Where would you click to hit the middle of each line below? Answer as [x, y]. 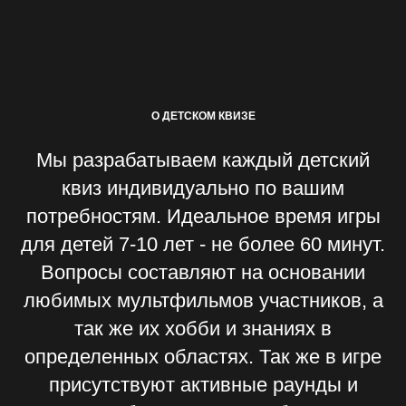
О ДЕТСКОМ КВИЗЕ [203, 116]
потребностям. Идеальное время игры [203, 216]
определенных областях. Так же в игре [203, 357]
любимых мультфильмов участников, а [203, 300]
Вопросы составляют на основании [203, 272]
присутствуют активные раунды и [203, 385]
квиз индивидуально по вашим [203, 188]
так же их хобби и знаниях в [203, 329]
